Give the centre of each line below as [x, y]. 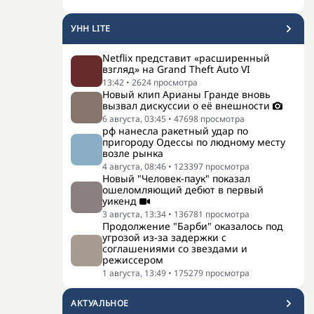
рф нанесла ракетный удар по [175, 131]
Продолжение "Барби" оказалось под [193, 226]
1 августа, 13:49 [134, 273]
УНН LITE [91, 28]
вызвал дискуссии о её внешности [186, 105]
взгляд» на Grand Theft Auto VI [176, 69]
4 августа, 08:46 [134, 166]
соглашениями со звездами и [175, 248]
